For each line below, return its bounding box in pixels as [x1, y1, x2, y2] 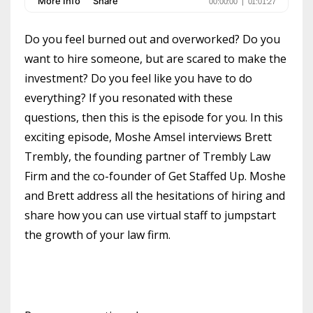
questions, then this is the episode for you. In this [24, 109, 283, 125]
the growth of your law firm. [24, 226, 170, 242]
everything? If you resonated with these [24, 89, 233, 105]
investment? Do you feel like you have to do [24, 70, 252, 86]
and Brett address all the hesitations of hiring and [24, 187, 285, 203]
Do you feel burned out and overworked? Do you [24, 31, 280, 47]
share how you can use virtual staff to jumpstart [24, 207, 276, 223]
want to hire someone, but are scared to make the [24, 50, 286, 66]
